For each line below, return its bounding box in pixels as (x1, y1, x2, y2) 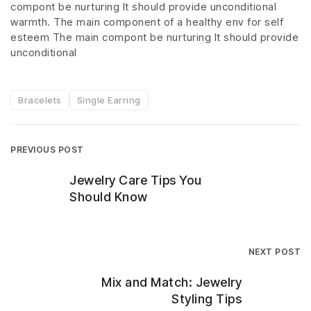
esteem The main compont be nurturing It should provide (10, 31, 299, 44)
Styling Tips (171, 291, 242, 306)
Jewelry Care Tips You (69, 172, 202, 187)
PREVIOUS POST (10, 144, 84, 155)
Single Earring (76, 94, 141, 106)
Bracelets (18, 94, 62, 106)
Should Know (69, 189, 148, 204)
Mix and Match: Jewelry (101, 274, 242, 289)
